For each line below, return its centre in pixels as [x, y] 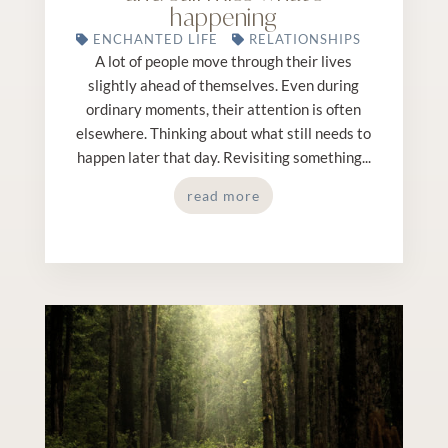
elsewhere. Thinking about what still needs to [224, 133]
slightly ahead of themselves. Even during [224, 85]
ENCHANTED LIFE [156, 39]
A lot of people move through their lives [224, 61]
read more [224, 196]
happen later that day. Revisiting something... [223, 157]
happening [224, 18]
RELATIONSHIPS [305, 39]
